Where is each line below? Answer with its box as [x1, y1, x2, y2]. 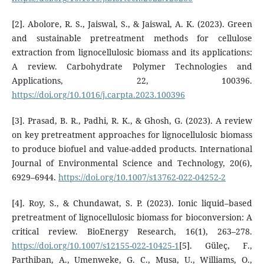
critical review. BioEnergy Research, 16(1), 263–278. [11, 225, 253, 237]
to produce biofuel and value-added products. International [11, 143, 253, 154]
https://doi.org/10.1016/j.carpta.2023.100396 [11, 88, 185, 100]
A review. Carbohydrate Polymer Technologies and [11, 60, 253, 72]
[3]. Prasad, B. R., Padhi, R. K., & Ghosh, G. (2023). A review [11, 114, 253, 126]
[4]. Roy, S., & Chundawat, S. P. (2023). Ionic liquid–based [11, 197, 253, 209]
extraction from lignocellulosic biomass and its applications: [11, 46, 253, 58]
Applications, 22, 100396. [11, 74, 253, 86]
